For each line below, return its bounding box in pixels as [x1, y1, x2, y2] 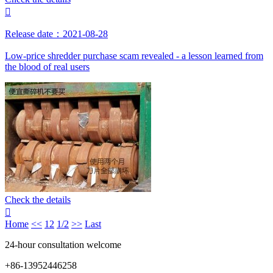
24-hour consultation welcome [5, 239, 121, 250]
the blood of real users [5, 62, 90, 72]
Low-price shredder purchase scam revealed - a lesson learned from [5, 51, 263, 61]
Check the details [5, 194, 71, 205]
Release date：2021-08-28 [5, 29, 108, 39]
